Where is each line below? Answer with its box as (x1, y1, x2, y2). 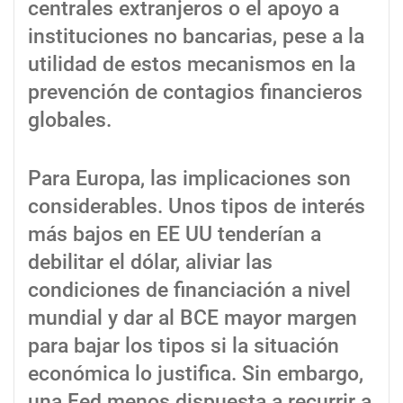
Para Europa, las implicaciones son (28, 166, 351, 192)
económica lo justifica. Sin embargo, (28, 362, 363, 387)
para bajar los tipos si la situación (28, 334, 339, 359)
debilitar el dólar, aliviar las (28, 250, 273, 275)
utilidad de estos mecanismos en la (28, 51, 355, 76)
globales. (28, 107, 112, 132)
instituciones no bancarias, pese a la (28, 23, 364, 49)
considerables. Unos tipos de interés (28, 194, 365, 219)
